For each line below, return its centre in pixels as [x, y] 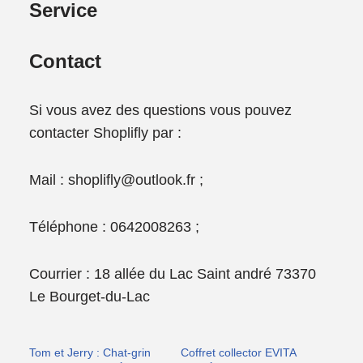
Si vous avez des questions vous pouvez [161, 110]
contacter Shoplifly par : [106, 132]
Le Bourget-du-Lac [92, 296]
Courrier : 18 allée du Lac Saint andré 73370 [173, 273]
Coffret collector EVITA [239, 352]
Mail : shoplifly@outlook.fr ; [117, 179]
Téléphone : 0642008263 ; [115, 226]
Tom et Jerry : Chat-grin [90, 352]
